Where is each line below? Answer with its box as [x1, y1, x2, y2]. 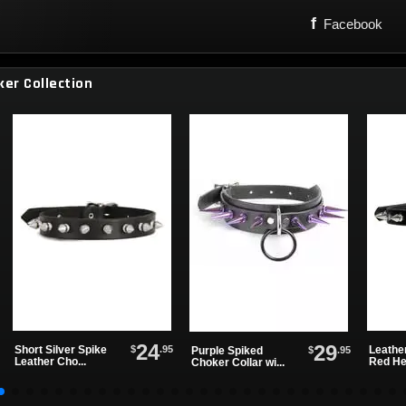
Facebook [324, 15, 382, 32]
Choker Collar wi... [191, 356, 285, 369]
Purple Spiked [191, 344, 264, 357]
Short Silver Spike [14, 343, 107, 356]
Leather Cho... [14, 355, 86, 368]
